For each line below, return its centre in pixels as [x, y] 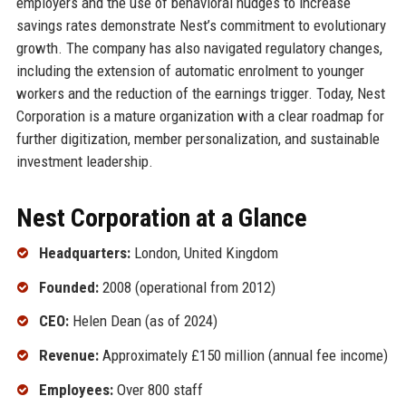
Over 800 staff [158, 389]
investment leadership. [84, 161]
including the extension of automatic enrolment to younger [190, 70]
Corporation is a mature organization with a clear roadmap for [200, 116]
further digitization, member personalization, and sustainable [198, 138]
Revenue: [68, 356]
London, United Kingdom [204, 252]
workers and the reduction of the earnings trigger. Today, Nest [200, 93]
